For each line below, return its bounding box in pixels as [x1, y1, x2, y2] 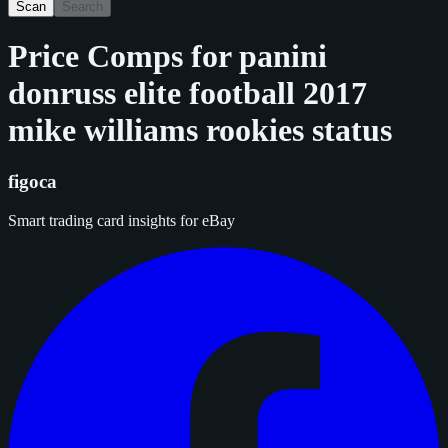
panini [239, 38, 327, 75]
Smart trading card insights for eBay [8, 211, 235, 229]
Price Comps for [8, 38, 239, 75]
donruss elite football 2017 [8, 75, 367, 112]
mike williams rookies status [8, 112, 392, 149]
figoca [8, 170, 57, 192]
